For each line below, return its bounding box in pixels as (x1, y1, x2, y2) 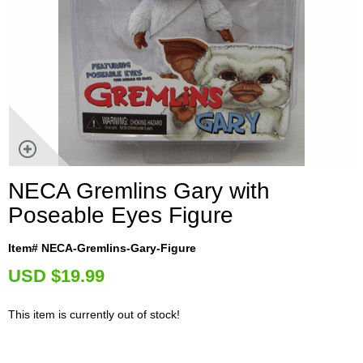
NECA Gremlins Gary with (8, 177, 270, 203)
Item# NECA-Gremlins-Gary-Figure (8, 241, 196, 254)
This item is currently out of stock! (8, 307, 180, 321)
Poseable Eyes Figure (8, 202, 233, 228)
